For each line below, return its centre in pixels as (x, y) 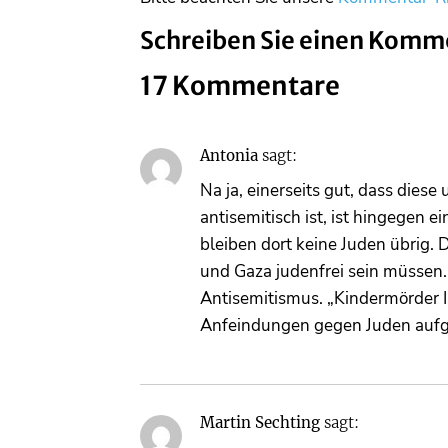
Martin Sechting (260, 422)
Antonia (229, 156)
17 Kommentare (240, 86)
